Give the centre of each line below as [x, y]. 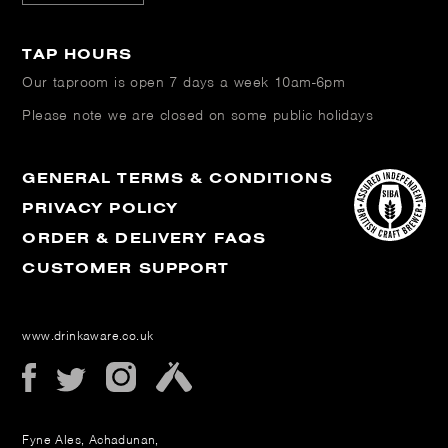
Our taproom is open [96, 81]
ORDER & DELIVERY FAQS [144, 237]
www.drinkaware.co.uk [88, 335]
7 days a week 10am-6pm [257, 81]
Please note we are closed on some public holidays [198, 114]
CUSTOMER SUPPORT [126, 267]
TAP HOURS [77, 53]
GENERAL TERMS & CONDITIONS [177, 177]
